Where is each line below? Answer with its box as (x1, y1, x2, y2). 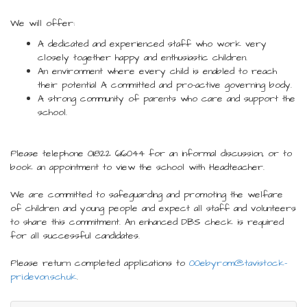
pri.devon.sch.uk (10, 270, 77, 284)
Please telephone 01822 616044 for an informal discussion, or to (10, 147, 292, 160)
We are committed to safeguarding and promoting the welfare (10, 188, 283, 201)
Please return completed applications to (10, 256, 189, 270)
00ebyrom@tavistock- (189, 256, 287, 270)
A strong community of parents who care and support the (38, 92, 295, 106)
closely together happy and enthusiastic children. (38, 51, 247, 64)
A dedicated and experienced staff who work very (38, 37, 267, 51)
